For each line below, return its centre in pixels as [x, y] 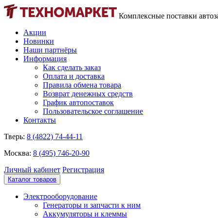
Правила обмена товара [82, 85]
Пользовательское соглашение [93, 111]
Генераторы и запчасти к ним [92, 205]
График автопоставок [78, 102]
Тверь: [14, 136]
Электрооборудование [60, 196]
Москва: [18, 153]
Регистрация [83, 170]
